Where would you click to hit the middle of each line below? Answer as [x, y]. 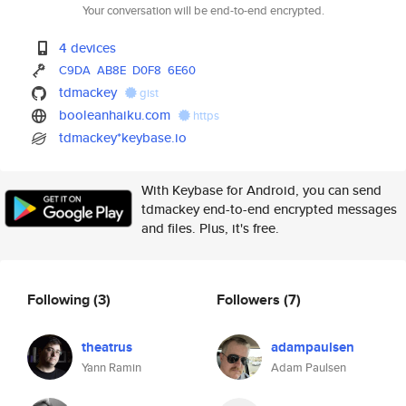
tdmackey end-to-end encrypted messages [269, 209]
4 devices [88, 48]
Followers [250, 299]
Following [60, 299]
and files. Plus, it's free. [210, 228]
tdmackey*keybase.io [123, 137]
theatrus [107, 347]
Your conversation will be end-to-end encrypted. [203, 10]
